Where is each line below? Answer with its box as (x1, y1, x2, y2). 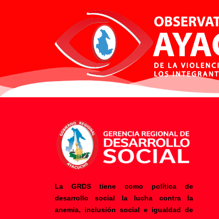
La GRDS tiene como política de (55, 182, 193, 190)
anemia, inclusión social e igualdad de (55, 205, 193, 214)
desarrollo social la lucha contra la (55, 194, 193, 202)
